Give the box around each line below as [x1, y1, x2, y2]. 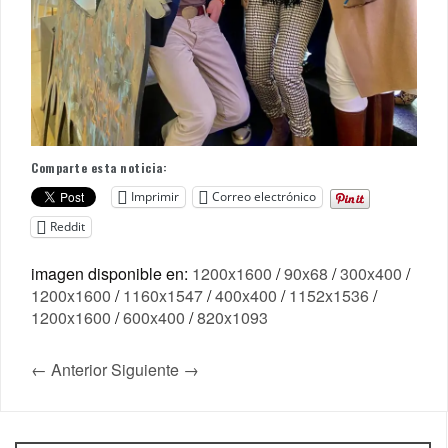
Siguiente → [111, 357, 199, 381]
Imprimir [131, 188, 179, 206]
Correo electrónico [212, 188, 316, 206]
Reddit [50, 218, 85, 236]
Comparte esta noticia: [31, 158, 167, 176]
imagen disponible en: [31, 261, 192, 285]
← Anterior [31, 357, 107, 381]
